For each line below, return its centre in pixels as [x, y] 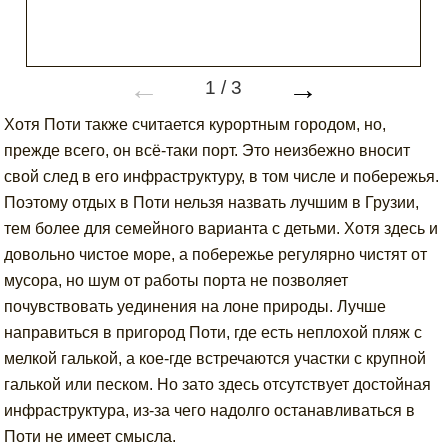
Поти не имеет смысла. [92, 436]
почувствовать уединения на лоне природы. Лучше [195, 306]
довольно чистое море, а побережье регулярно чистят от [216, 254]
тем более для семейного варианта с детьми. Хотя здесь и [221, 228]
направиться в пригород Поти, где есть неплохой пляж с [213, 332]
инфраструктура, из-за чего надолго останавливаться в [210, 410]
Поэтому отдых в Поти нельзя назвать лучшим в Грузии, [212, 202]
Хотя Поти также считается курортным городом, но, [195, 124]
